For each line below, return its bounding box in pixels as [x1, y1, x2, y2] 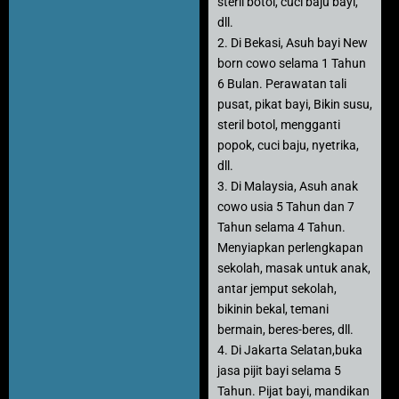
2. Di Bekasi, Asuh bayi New [217, 35, 368, 50]
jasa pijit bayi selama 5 [217, 362, 341, 378]
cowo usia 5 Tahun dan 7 [217, 199, 354, 214]
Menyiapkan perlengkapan [217, 240, 363, 255]
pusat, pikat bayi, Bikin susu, [217, 96, 372, 111]
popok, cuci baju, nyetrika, [217, 137, 359, 152]
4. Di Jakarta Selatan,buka [217, 342, 362, 357]
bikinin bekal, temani [217, 301, 329, 316]
